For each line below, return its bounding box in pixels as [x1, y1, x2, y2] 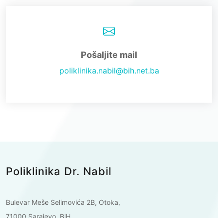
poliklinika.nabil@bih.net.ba [59, 65, 159, 75]
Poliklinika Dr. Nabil [6, 164, 111, 178]
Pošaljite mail [81, 49, 137, 60]
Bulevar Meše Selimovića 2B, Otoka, [6, 198, 120, 206]
